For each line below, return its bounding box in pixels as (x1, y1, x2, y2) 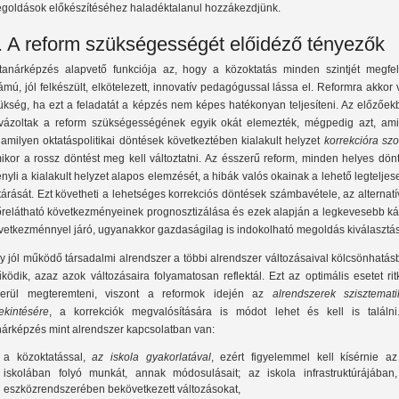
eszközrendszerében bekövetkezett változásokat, (4, 383, 241, 396)
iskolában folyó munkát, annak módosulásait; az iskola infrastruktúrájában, (4, 367, 397, 380)
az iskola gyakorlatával (92, 351, 211, 364)
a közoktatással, (4, 351, 93, 364)
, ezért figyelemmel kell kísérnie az (210, 351, 397, 364)
